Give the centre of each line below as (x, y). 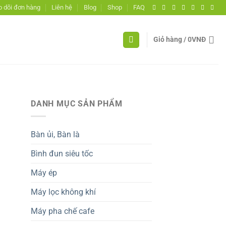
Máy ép (44, 173)
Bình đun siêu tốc (62, 153)
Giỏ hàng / (171, 39)
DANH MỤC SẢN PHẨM (77, 104)
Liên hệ (62, 7)
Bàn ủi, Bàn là (55, 134)
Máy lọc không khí (63, 192)
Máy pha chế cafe (63, 211)
